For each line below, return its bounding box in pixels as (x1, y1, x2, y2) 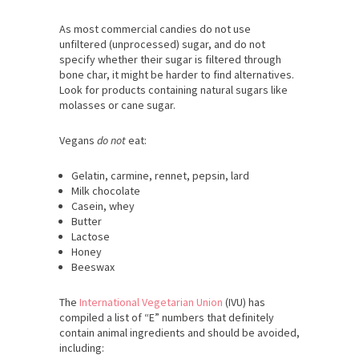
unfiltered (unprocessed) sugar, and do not (59, 37, 265, 52)
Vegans (59, 133, 97, 148)
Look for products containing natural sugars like (59, 83, 288, 98)
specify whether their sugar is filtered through (59, 52, 281, 67)
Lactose (71, 229, 110, 244)
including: (59, 341, 104, 356)
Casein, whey (71, 199, 135, 214)
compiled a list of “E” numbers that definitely (59, 310, 274, 325)
